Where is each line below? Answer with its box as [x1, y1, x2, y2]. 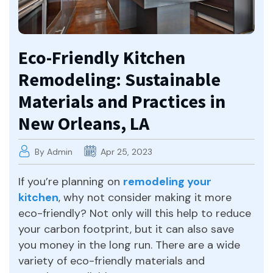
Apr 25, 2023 [98, 146, 152, 157]
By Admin [32, 146, 75, 157]
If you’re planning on [18, 174, 123, 189]
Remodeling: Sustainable [18, 67, 221, 91]
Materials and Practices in [18, 89, 225, 113]
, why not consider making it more [58, 190, 232, 205]
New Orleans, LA [18, 111, 149, 135]
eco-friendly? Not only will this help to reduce [18, 205, 251, 221]
